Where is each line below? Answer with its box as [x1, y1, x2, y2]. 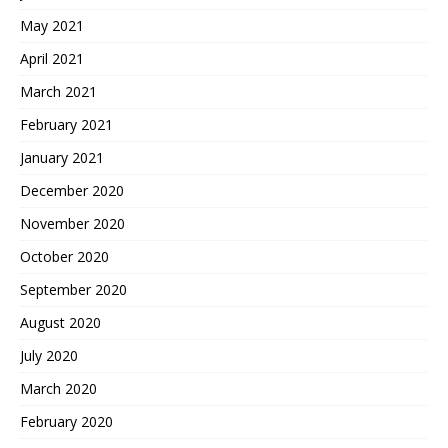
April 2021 [20, 48, 84, 68]
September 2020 [20, 279, 127, 299]
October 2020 [20, 246, 109, 266]
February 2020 [20, 411, 113, 431]
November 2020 [20, 213, 125, 233]
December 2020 [20, 180, 124, 200]
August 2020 [20, 312, 101, 332]
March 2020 [20, 378, 97, 398]
